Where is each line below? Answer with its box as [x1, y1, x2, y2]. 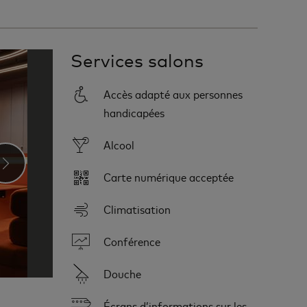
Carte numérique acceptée [103, 169, 234, 184]
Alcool [103, 136, 135, 152]
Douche [103, 265, 142, 281]
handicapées [103, 104, 165, 120]
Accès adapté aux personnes [103, 86, 243, 101]
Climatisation [103, 201, 171, 217]
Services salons [71, 50, 204, 71]
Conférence [103, 233, 161, 249]
